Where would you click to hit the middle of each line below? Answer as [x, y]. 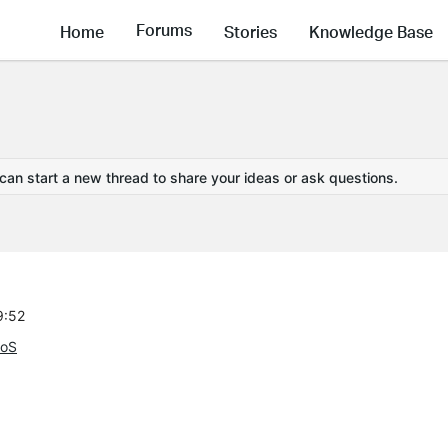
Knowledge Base [371, 31]
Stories [250, 31]
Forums [164, 30]
